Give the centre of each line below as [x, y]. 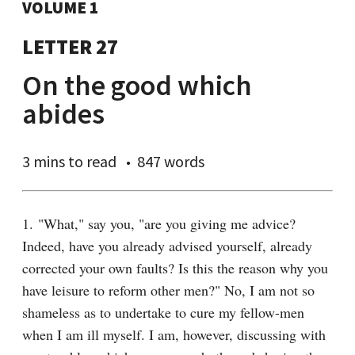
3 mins [44, 161]
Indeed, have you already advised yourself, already [167, 246]
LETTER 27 [70, 46]
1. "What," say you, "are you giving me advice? [159, 223]
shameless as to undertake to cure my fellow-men [163, 312]
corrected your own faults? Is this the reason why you [175, 268]
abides [63, 114]
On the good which [137, 85]
